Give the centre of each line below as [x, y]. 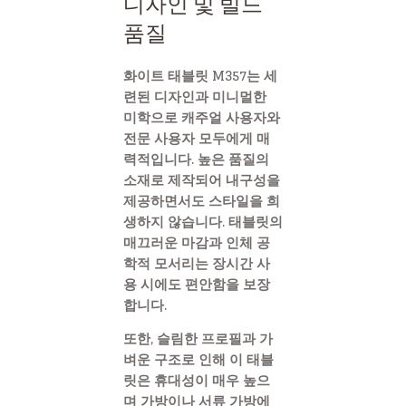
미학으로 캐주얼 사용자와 [202, 117]
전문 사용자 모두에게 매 [197, 138]
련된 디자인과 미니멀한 [195, 96]
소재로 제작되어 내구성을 [202, 179]
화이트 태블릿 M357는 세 [200, 75]
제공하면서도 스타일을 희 [202, 200]
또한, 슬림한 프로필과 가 [198, 339]
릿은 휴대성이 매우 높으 [197, 381]
